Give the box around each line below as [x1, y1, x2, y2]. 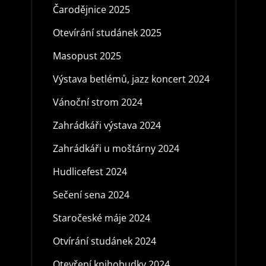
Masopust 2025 [52, 49, 121, 62]
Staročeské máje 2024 [52, 211, 150, 224]
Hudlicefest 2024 [52, 164, 127, 178]
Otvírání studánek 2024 [52, 234, 156, 248]
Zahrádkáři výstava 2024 [52, 118, 161, 132]
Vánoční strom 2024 [52, 95, 142, 109]
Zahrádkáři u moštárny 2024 [52, 141, 179, 155]
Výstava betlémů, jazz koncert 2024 [52, 72, 210, 85]
